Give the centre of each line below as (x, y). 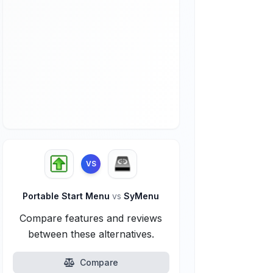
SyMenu (140, 196)
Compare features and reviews (91, 218)
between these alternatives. (91, 234)
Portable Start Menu (68, 196)
